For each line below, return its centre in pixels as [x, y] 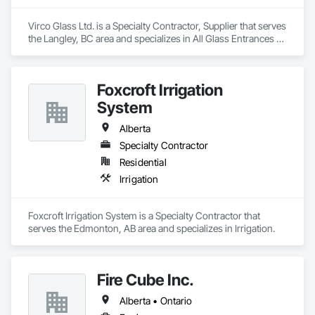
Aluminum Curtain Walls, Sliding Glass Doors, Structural [145, 64]
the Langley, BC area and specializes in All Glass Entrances [151, 38]
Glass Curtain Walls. [70, 76]
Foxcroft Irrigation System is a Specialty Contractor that [144, 216]
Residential [143, 162]
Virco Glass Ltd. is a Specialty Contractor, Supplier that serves [157, 26]
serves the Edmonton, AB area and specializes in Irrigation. [152, 228]
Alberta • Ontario [156, 301]
